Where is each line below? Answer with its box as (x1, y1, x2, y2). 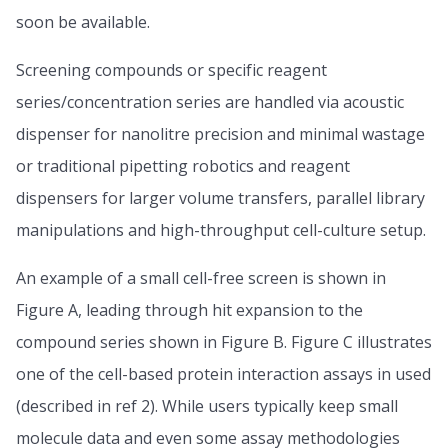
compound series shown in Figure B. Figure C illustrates (16, 330, 432, 353)
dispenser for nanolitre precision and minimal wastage (16, 122, 425, 145)
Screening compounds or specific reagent (16, 58, 327, 81)
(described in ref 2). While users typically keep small (16, 394, 398, 417)
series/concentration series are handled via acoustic (16, 90, 404, 113)
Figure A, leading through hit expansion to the (16, 298, 363, 321)
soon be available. (16, 10, 150, 33)
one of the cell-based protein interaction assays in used (16, 362, 431, 385)
